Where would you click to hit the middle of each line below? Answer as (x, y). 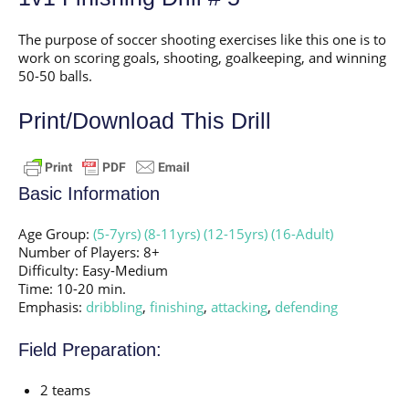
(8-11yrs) (172, 233)
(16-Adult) (302, 233)
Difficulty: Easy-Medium (93, 270)
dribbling (114, 306)
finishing (177, 306)
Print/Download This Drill (145, 120)
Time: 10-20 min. (72, 288)
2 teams (65, 390)
